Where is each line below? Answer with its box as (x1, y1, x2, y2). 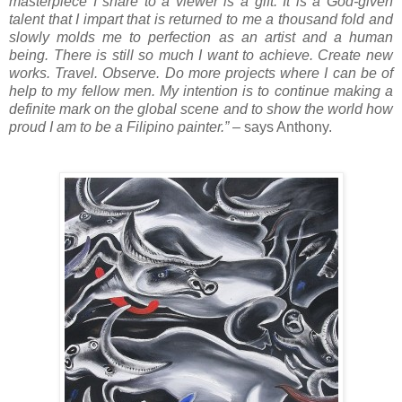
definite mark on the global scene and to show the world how (9, 101, 393, 118)
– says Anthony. (229, 119, 332, 135)
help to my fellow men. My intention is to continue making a (9, 83, 393, 100)
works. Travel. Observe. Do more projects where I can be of (9, 66, 393, 82)
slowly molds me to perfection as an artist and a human (9, 30, 393, 46)
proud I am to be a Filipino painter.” (9, 119, 229, 135)
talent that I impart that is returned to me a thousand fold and (9, 12, 393, 28)
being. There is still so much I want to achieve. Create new (9, 48, 393, 64)
